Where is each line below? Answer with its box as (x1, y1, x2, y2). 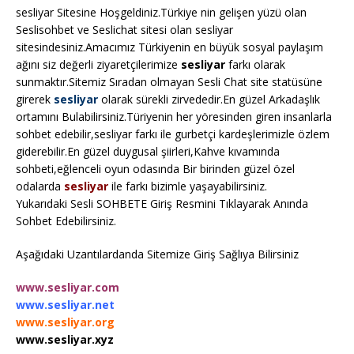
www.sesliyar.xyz (16, 332, 114, 348)
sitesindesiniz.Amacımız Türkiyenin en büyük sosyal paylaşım (16, 40, 323, 55)
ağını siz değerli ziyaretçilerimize (16, 57, 181, 73)
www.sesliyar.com (16, 280, 119, 296)
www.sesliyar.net (16, 297, 115, 313)
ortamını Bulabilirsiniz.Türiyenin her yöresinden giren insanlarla (16, 109, 332, 125)
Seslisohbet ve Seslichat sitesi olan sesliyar (16, 22, 233, 38)
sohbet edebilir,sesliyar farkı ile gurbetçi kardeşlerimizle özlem (16, 126, 330, 142)
